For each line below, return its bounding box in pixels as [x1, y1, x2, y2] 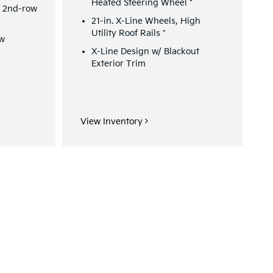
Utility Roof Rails [91, 27, 163, 38]
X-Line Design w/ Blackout [91, 46, 199, 57]
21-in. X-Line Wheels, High [91, 15, 200, 26]
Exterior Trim [91, 58, 146, 69]
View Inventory [80, 116, 145, 127]
